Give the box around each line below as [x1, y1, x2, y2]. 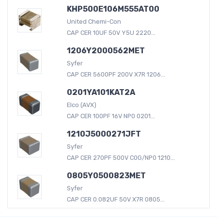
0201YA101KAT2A [66, 87, 135, 97]
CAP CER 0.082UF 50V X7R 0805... [66, 195, 165, 203]
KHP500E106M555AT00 [66, 4, 159, 14]
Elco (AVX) [66, 101, 96, 108]
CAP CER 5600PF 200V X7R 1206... [66, 70, 165, 78]
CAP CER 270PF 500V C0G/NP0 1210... [66, 154, 175, 161]
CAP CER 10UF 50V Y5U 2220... [66, 29, 155, 36]
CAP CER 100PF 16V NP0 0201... [66, 112, 155, 120]
